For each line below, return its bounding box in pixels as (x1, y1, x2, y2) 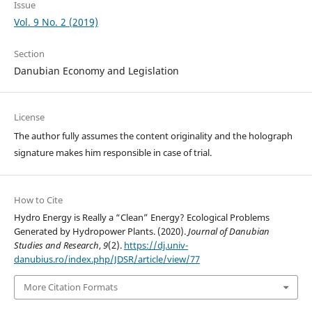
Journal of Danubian (187, 225, 270, 238)
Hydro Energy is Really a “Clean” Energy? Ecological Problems (13, 211, 270, 224)
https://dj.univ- (123, 239, 188, 252)
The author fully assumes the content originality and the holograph (13, 130, 292, 143)
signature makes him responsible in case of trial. (13, 146, 212, 159)
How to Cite (13, 194, 63, 207)
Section (13, 47, 45, 61)
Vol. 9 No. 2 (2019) (13, 15, 98, 29)
